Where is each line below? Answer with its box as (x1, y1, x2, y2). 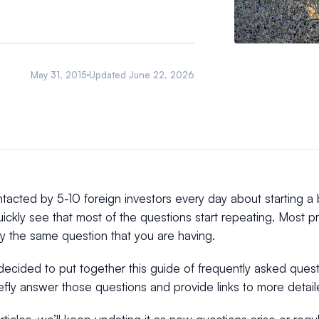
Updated (89, 68, 130, 80)
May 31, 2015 (31, 68, 88, 80)
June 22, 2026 (129, 68, 195, 80)
